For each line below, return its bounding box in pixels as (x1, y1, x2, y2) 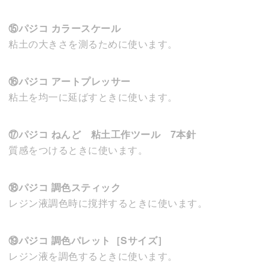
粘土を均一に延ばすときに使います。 (8, 89, 178, 104)
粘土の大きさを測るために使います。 (8, 36, 178, 51)
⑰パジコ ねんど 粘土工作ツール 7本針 (8, 127, 196, 141)
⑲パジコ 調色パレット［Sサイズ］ (8, 233, 168, 247)
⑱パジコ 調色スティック (8, 180, 121, 194)
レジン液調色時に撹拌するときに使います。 (8, 195, 207, 210)
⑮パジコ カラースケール (8, 20, 121, 35)
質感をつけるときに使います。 (8, 142, 148, 157)
